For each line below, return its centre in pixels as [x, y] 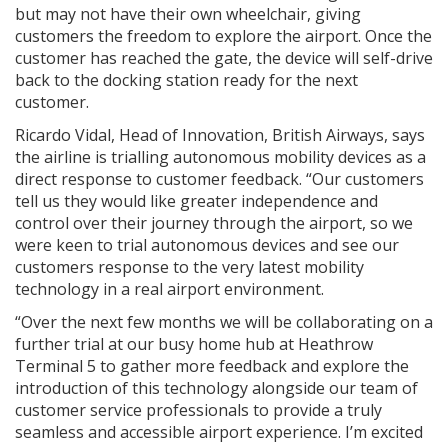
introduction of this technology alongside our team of [216, 387]
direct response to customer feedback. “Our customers [219, 178]
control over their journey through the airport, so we [214, 222]
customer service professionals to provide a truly [198, 409]
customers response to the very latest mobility [189, 266]
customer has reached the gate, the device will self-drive [224, 57]
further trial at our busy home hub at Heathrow [194, 343]
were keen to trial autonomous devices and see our [207, 244]
